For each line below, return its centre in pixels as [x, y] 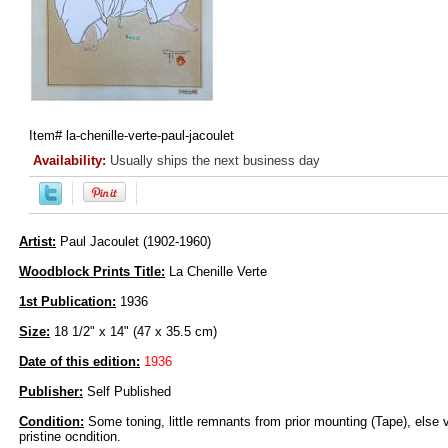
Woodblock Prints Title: [92, 272]
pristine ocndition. [70, 437]
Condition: [51, 422]
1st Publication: [67, 302]
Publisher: [51, 392]
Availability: [71, 161]
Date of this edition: [79, 362]
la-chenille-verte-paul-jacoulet [150, 136]
